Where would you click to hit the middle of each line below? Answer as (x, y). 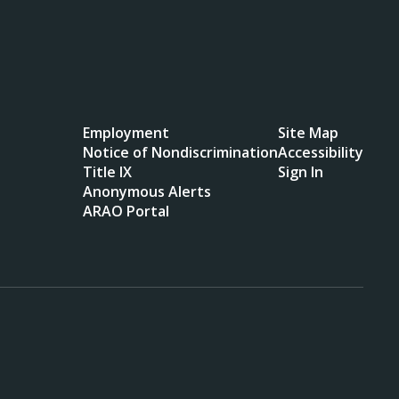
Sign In (300, 171)
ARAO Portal (126, 211)
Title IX (107, 171)
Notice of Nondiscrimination (180, 152)
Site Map (308, 132)
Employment (126, 132)
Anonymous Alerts (147, 191)
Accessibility (320, 152)
